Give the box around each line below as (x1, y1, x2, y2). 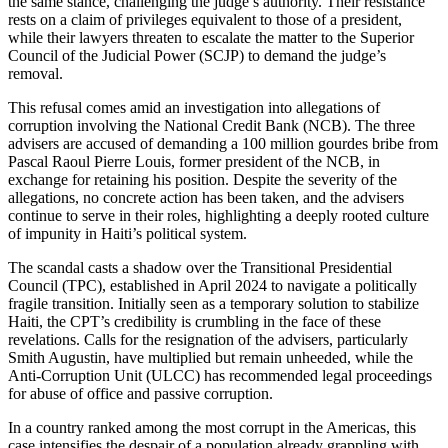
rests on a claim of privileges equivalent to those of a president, (8, 11, 402, 29)
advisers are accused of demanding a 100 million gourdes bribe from (8, 135, 438, 153)
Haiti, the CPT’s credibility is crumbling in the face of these (8, 313, 381, 331)
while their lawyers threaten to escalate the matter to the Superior (8, 29, 414, 47)
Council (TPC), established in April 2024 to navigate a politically (8, 277, 417, 295)
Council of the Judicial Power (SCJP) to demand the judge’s (8, 47, 386, 65)
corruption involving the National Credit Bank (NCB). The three (8, 117, 415, 135)
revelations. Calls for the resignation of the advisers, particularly (8, 331, 408, 349)
